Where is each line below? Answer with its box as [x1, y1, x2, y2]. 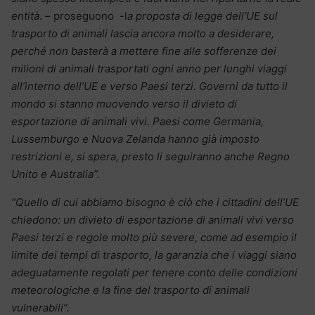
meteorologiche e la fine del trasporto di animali [11, 283, 250, 297]
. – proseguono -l [39, 8, 127, 22]
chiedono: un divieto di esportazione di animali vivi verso [11, 212, 294, 226]
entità [11, 8, 39, 22]
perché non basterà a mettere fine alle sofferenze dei [11, 44, 276, 58]
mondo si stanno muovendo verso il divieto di [11, 96, 237, 110]
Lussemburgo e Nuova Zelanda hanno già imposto [11, 131, 259, 146]
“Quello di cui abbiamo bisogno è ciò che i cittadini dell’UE [11, 195, 299, 209]
